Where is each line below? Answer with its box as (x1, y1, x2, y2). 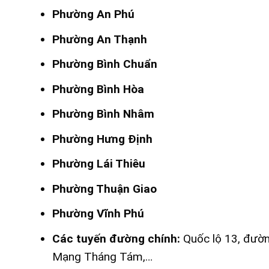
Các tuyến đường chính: (52, 231, 180, 246)
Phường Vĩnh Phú (52, 207, 144, 221)
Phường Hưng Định (52, 131, 153, 146)
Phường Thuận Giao (52, 181, 157, 196)
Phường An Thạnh (52, 32, 147, 46)
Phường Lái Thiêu (52, 157, 145, 171)
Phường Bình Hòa (52, 82, 144, 96)
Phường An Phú (52, 7, 134, 22)
